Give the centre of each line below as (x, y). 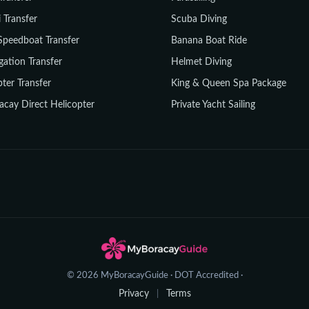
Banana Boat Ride (209, 41)
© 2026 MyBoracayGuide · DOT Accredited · (154, 276)
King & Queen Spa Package (229, 83)
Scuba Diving (199, 19)
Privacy (133, 294)
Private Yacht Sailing (213, 105)
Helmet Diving (201, 62)
